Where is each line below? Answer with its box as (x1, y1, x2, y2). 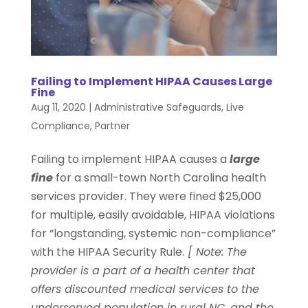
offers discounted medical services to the (30, 281, 259, 298)
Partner (94, 119, 130, 133)
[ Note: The (184, 244, 247, 261)
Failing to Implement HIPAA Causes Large (30, 74, 272, 90)
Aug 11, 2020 (30, 100, 86, 115)
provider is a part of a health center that (30, 263, 255, 279)
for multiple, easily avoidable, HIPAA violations (30, 207, 275, 223)
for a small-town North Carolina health (52, 170, 266, 186)
